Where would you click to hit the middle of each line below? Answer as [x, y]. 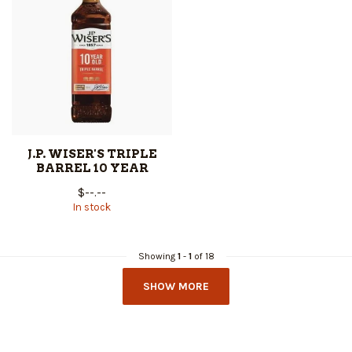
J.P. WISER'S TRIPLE [92, 154]
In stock [92, 207]
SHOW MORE [176, 287]
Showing [158, 257]
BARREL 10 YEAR [92, 168]
